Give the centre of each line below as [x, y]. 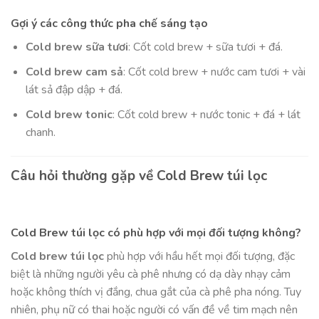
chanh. [40, 132]
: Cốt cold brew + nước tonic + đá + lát [206, 114]
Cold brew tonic [69, 114]
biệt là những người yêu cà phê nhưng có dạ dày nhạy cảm [151, 274]
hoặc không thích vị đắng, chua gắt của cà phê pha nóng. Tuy [156, 292]
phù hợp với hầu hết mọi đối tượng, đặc [199, 256]
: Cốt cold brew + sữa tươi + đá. [205, 47]
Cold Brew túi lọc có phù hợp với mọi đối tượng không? [156, 232]
